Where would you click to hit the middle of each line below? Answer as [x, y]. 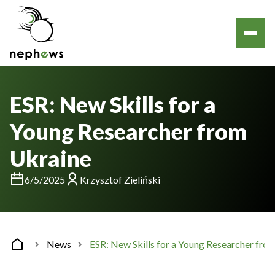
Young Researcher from [129, 131]
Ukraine [51, 158]
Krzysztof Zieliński [120, 180]
